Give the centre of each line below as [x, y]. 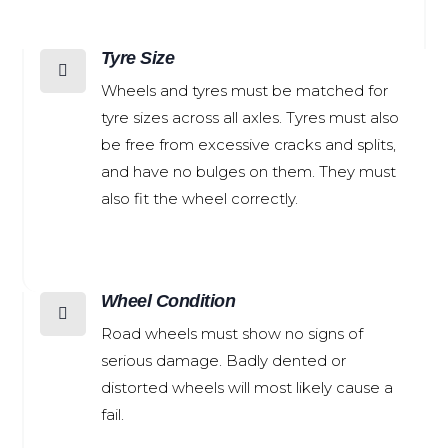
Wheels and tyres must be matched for [244, 90]
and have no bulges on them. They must [248, 171]
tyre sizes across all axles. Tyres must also [249, 117]
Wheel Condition [167, 301]
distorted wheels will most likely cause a [246, 387]
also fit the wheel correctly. [199, 198]
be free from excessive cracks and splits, [248, 144]
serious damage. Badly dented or [223, 360]
